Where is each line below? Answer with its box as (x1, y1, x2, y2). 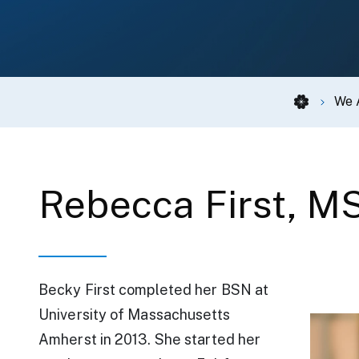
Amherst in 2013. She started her (38, 330, 261, 348)
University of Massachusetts (38, 305, 230, 323)
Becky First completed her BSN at (38, 280, 269, 298)
